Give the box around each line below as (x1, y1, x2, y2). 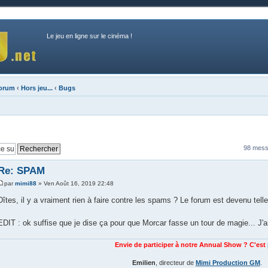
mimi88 (14, 180, 36, 187)
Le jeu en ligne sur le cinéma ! (47, 32, 132, 39)
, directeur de (155, 258, 196, 266)
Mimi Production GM (195, 258, 260, 266)
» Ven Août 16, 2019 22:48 (36, 180, 114, 187)
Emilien (132, 258, 156, 266)
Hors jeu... (21, 84, 53, 92)
